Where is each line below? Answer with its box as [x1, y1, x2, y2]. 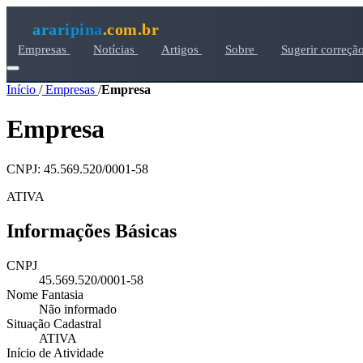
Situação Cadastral [6, 316, 101, 331]
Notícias [93, 42, 139, 56]
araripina [32, 19, 103, 38]
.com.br [102, 19, 159, 38]
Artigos [160, 42, 202, 56]
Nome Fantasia [6, 287, 83, 301]
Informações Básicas [6, 220, 177, 241]
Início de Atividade [6, 345, 104, 360]
